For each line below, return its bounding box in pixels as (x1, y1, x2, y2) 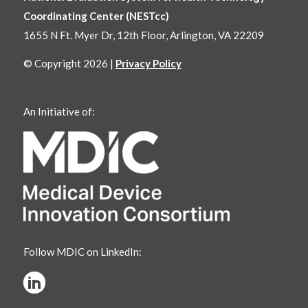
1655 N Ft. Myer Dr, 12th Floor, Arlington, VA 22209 (23, 28, 264, 41)
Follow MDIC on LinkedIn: (23, 245, 142, 258)
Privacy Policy (115, 56, 181, 69)
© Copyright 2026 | (23, 56, 115, 69)
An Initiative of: (23, 105, 95, 118)
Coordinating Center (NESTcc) (23, 9, 169, 22)
